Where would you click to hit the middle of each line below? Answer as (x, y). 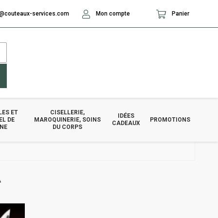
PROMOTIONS (170, 119)
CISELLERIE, (68, 112)
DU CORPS (68, 127)
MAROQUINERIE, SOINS (68, 119)
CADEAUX (126, 123)
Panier (180, 14)
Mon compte (112, 14)
